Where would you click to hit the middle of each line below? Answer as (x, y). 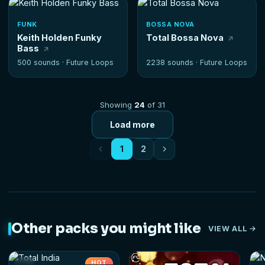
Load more (132, 125)
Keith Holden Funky (59, 38)
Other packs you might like (106, 229)
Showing (117, 105)
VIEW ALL (228, 229)
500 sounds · (42, 63)
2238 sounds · (173, 63)
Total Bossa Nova (185, 38)
